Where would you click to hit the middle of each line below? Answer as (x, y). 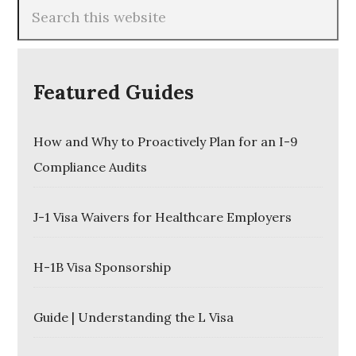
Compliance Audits (91, 166)
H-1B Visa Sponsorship (103, 267)
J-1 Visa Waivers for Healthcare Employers (163, 217)
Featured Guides (114, 92)
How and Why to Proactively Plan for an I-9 (166, 141)
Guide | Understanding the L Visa (134, 317)
